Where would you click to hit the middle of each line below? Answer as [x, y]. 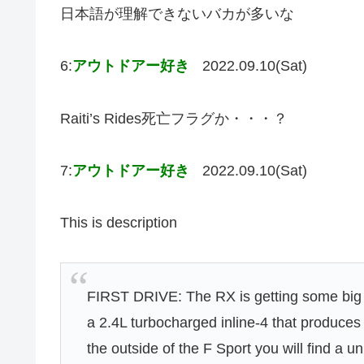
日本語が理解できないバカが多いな [177, 13]
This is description [119, 223]
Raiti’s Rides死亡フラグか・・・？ [174, 118]
